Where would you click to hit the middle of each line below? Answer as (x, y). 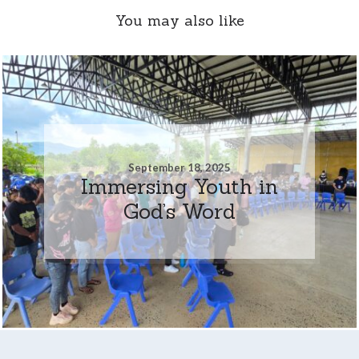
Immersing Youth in (179, 186)
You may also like (179, 20)
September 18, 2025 (179, 167)
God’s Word (179, 211)
